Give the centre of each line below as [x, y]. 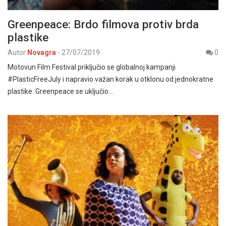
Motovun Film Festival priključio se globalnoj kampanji [92, 67]
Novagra [42, 53]
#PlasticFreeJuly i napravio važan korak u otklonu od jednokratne [110, 79]
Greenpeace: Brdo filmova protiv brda [103, 24]
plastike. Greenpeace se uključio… [60, 92]
